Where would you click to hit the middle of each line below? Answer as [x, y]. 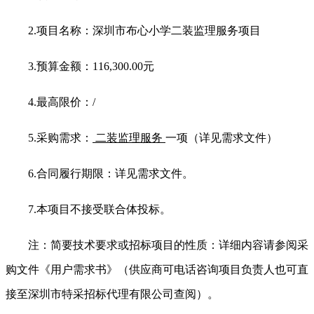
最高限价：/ [66, 102]
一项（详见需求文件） [221, 137]
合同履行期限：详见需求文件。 [115, 173]
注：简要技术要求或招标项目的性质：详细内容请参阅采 [168, 245]
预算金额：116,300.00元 [95, 66]
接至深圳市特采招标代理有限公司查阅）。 [112, 294]
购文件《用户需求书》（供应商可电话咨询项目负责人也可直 [157, 269]
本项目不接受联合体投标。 [104, 209]
